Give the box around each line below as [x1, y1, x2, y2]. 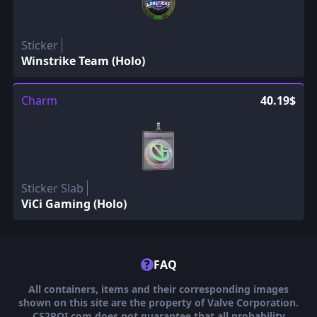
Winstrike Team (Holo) [21, 52, 145, 69]
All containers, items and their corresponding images [28, 282, 289, 296]
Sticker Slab [21, 180, 83, 196]
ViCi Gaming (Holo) [21, 195, 127, 212]
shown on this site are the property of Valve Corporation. [18, 295, 299, 309]
